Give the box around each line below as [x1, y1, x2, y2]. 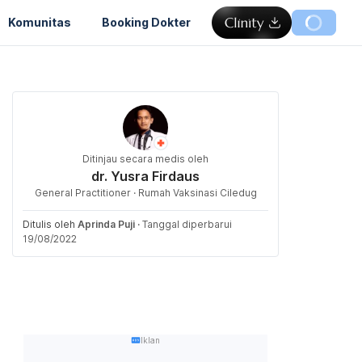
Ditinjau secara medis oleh [82, 153, 208, 165]
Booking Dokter [102, 15, 191, 29]
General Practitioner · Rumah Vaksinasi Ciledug [34, 187, 257, 199]
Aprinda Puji [78, 218, 135, 230]
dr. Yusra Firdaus [91, 168, 200, 184]
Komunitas [8, 15, 71, 29]
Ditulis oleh [23, 218, 78, 230]
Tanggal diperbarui [142, 218, 232, 230]
